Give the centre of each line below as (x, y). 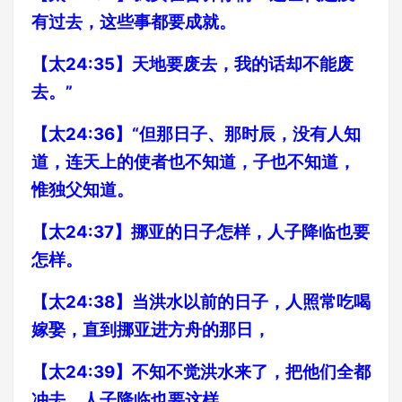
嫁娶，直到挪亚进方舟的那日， (151, 329)
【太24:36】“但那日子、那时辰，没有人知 (196, 134)
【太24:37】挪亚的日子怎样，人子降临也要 (201, 232)
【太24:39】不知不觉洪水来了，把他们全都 (201, 371)
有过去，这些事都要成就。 (134, 22)
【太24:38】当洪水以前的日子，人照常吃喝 (201, 301)
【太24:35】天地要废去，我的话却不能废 (192, 64)
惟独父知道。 (83, 189)
